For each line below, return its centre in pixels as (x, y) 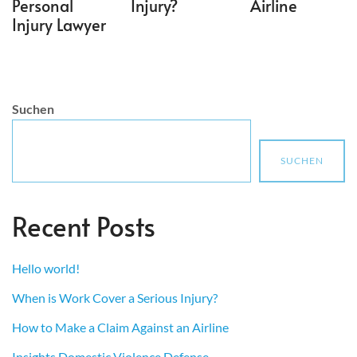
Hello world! (46, 268)
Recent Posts (84, 226)
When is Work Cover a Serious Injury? (115, 297)
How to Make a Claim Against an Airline (120, 327)
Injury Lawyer (59, 24)
